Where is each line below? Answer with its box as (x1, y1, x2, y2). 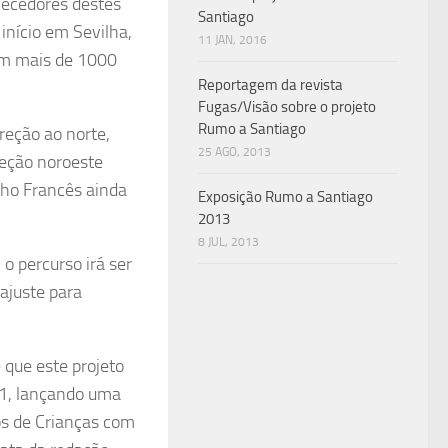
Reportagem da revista (198, 76, 343, 94)
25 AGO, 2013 (198, 145, 271, 159)
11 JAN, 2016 (198, 33, 267, 47)
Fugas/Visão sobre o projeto (198, 98, 376, 116)
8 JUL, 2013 (198, 235, 259, 249)
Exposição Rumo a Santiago (198, 188, 373, 206)
